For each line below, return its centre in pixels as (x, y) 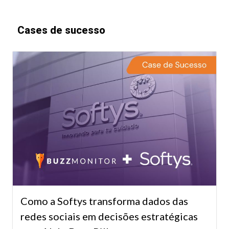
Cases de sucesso (61, 30)
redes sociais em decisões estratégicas (109, 216)
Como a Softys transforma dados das (104, 201)
